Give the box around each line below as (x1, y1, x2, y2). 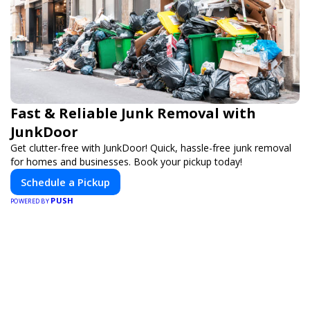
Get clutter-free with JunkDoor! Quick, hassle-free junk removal (10, 140, 291, 154)
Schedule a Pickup (21, 174, 110, 189)
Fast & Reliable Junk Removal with (10, 103, 256, 122)
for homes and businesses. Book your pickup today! (10, 154, 242, 168)
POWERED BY (10, 196, 51, 206)
